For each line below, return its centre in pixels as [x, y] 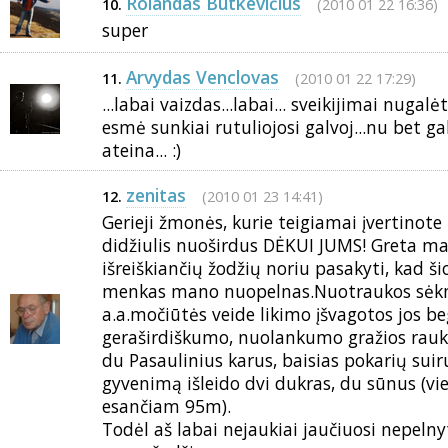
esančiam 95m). [166, 406]
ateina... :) [141, 150]
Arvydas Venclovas [202, 77]
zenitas [156, 195]
